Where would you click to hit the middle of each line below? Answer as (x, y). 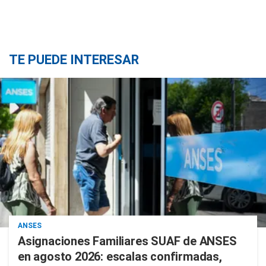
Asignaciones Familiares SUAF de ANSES (127, 241)
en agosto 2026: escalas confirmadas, (120, 256)
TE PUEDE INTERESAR (74, 60)
